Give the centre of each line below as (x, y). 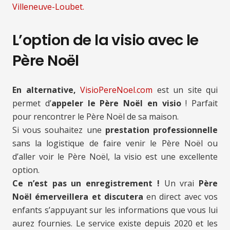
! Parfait (199, 103)
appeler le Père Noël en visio (116, 103)
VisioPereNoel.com (116, 90)
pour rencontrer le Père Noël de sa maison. (95, 117)
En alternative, (44, 90)
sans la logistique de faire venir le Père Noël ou (115, 143)
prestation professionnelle (161, 130)
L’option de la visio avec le (106, 40)
